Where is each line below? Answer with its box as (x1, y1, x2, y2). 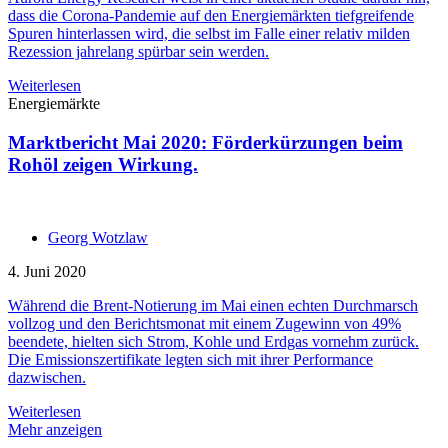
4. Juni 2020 (8, 262, 86, 280)
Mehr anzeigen (8, 420, 102, 438)
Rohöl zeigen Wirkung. (8, 153, 198, 175)
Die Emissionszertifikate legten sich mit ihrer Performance (8, 350, 373, 368)
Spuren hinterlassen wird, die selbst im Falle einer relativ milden (8, 25, 410, 43)
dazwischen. (8, 368, 86, 386)
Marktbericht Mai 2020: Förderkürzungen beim (8, 131, 403, 153)
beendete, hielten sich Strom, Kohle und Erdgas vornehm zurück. (8, 332, 419, 350)
